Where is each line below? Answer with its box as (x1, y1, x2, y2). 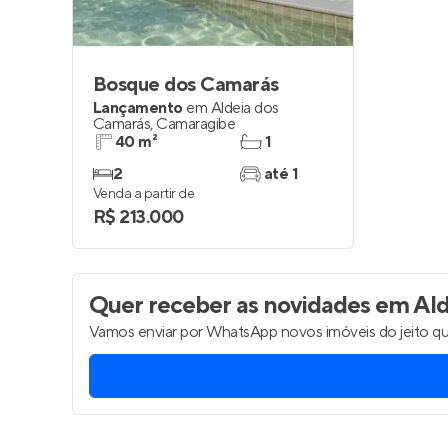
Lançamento (93, 98, 183, 118)
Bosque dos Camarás (93, 72, 279, 98)
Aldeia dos (210, 98, 279, 118)
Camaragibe (156, 114, 236, 134)
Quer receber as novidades (89, 290, 370, 321)
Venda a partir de (93, 185, 195, 203)
